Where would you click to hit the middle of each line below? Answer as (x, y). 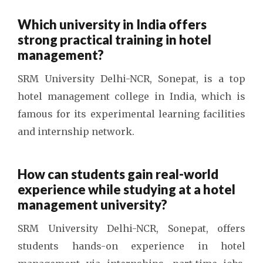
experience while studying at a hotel (127, 189)
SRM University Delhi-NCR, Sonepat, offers (131, 228)
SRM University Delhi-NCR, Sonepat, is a (124, 79)
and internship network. (76, 131)
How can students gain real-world (118, 174)
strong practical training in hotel (114, 40)
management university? (92, 205)
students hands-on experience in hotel (131, 246)
